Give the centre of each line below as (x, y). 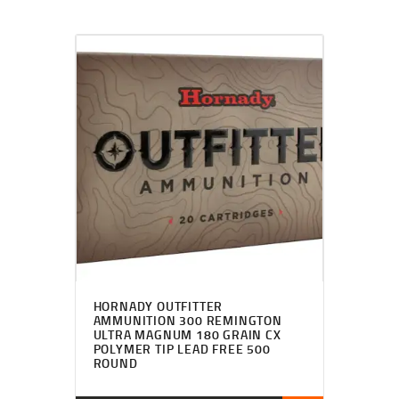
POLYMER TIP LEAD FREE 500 (182, 348)
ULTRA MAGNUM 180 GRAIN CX (187, 334)
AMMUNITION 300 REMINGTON (187, 320)
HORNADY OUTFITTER (158, 305)
